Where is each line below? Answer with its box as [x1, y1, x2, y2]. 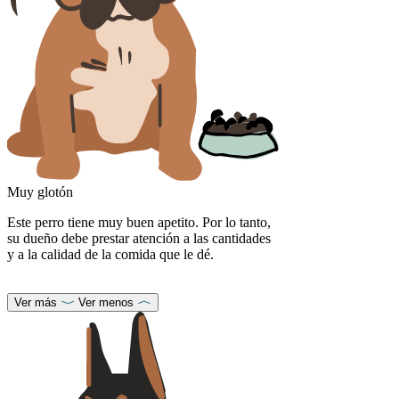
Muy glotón [7, 184, 73, 200]
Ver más [14, 296, 57, 310]
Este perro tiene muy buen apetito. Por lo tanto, [7, 215, 271, 231]
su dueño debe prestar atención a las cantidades [7, 231, 271, 247]
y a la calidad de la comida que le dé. [7, 247, 217, 263]
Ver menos [78, 296, 134, 310]
